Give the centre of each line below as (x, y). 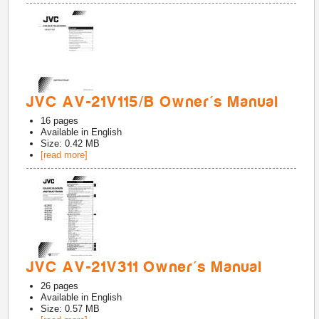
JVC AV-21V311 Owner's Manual (145, 267)
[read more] (64, 155)
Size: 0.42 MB (70, 143)
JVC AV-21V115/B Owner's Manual (153, 102)
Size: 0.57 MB (70, 309)
